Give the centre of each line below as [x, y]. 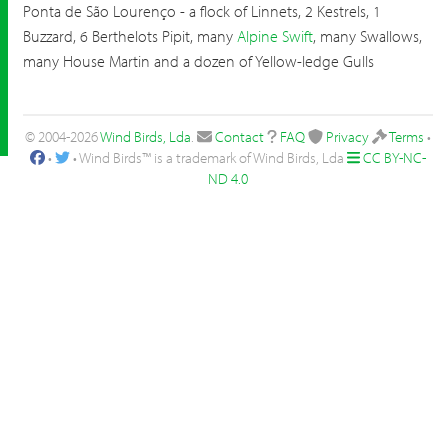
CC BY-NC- [395, 157]
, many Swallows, [367, 36]
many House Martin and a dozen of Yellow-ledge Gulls [198, 61]
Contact [240, 136]
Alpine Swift [275, 36]
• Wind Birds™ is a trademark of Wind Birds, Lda [208, 157]
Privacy [347, 136]
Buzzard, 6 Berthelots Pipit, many [130, 36]
